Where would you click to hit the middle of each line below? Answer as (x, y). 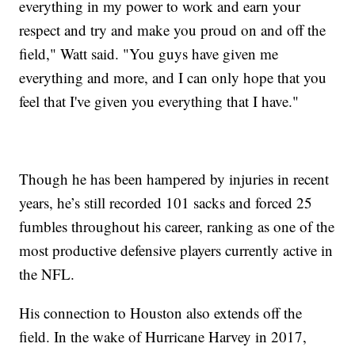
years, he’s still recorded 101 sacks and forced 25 (166, 203)
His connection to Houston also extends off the (161, 313)
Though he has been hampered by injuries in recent (174, 179)
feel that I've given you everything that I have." (159, 101)
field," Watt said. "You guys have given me (149, 54)
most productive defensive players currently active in (176, 250)
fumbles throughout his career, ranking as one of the (177, 227)
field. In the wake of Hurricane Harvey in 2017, (163, 337)
